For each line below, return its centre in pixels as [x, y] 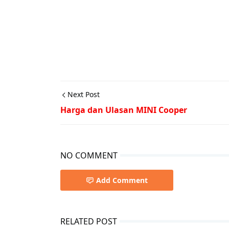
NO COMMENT [89, 156]
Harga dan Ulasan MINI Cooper [124, 110]
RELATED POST [89, 222]
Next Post [84, 95]
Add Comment [122, 180]
